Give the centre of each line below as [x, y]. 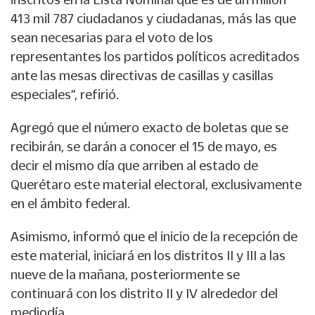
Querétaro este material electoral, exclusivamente [156, 185]
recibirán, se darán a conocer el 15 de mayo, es [144, 147]
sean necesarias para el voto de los [112, 38]
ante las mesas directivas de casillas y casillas [142, 76]
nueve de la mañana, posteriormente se [125, 275]
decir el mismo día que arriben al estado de [134, 166]
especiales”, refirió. [65, 95]
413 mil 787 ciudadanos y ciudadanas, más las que [153, 19]
